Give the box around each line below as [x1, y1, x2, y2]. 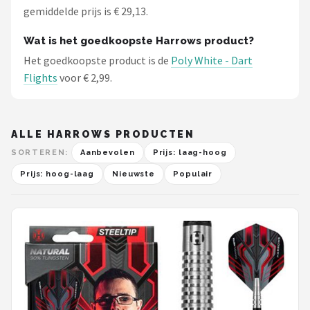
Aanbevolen [80, 148, 135, 157]
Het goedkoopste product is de [24, 53, 171, 67]
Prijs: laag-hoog [152, 148, 227, 157]
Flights [24, 71, 57, 84]
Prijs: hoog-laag [20, 170, 95, 179]
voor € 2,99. [57, 71, 112, 84]
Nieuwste [112, 170, 156, 179]
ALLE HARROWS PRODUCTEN [11, 129, 195, 140]
